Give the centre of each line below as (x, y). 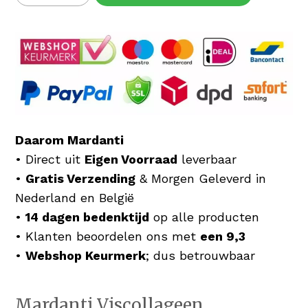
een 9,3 (223, 236)
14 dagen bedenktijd (88, 217)
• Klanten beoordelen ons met (108, 236)
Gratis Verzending (81, 179)
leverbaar (207, 159)
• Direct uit (50, 159)
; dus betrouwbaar (201, 256)
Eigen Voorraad (131, 159)
